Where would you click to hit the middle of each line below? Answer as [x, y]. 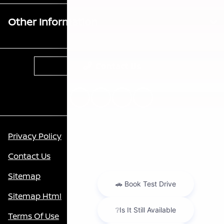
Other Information [53, 21]
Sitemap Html [35, 196]
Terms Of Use [33, 216]
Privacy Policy [35, 136]
